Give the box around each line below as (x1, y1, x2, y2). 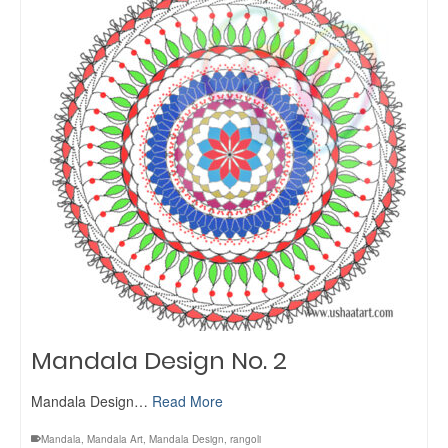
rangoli (230, 432, 261, 446)
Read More (152, 391, 223, 411)
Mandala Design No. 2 (31, 344, 287, 377)
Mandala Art (87, 432, 143, 446)
